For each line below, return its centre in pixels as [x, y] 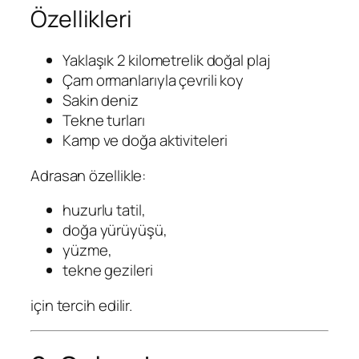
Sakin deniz [101, 101]
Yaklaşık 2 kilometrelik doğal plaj [166, 61]
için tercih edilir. [82, 305]
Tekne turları [104, 121]
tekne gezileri [108, 270]
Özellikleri [81, 18]
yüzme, [87, 250]
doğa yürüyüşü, [115, 230]
